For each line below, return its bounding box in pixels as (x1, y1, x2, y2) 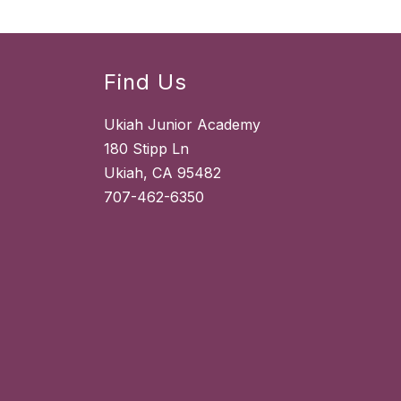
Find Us (104, 69, 187, 96)
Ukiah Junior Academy (104, 115, 260, 134)
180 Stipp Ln (104, 140, 189, 158)
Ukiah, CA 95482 (104, 164, 221, 183)
